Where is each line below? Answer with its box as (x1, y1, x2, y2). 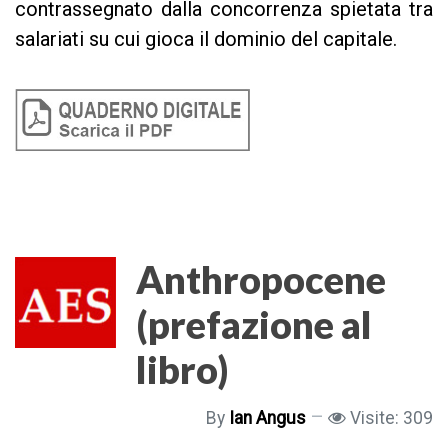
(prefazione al (136, 301, 372, 348)
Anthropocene (136, 256, 386, 303)
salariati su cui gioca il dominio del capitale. (15, 27, 397, 52)
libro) (136, 346, 229, 393)
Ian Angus (229, 408, 306, 429)
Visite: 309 (350, 408, 433, 429)
